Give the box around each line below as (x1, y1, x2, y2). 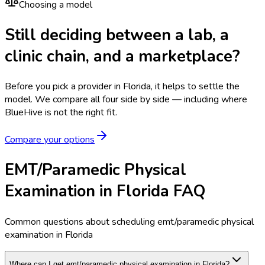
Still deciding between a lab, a (5, 24, 229, 46)
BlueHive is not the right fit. (5, 106, 117, 119)
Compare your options (5, 133, 95, 147)
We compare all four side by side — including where (35, 93, 247, 106)
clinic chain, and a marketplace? (5, 45, 240, 67)
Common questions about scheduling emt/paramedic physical (5, 215, 254, 228)
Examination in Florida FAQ (5, 180, 205, 202)
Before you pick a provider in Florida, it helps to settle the (5, 80, 240, 93)
